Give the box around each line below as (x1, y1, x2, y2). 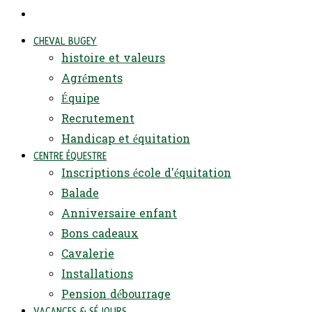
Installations (61, 263, 133, 284)
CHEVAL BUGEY (33, 34, 97, 48)
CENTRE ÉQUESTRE (33, 149, 107, 163)
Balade (61, 182, 99, 203)
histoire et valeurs (61, 47, 165, 68)
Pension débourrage (61, 283, 171, 304)
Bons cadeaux (61, 223, 139, 244)
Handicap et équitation (61, 128, 190, 149)
